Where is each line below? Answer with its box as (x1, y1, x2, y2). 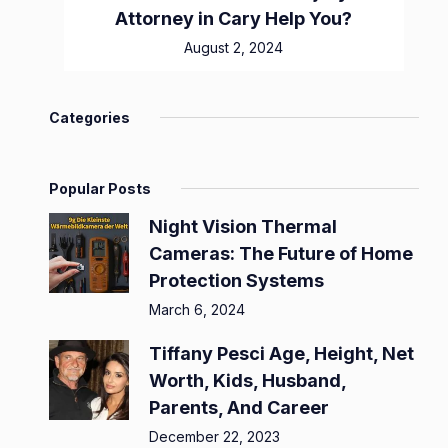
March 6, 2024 (149, 301, 245, 319)
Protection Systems (149, 270, 324, 292)
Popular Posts (49, 180, 151, 198)
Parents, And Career (149, 397, 329, 419)
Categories (49, 109, 130, 127)
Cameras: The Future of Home (149, 243, 413, 265)
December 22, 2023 (149, 428, 280, 446)
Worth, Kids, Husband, (149, 370, 346, 392)
